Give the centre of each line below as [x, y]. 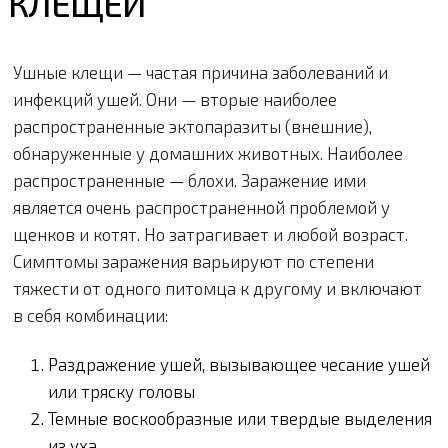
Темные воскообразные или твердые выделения [240, 417]
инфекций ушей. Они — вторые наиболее [175, 98]
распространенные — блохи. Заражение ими [189, 179]
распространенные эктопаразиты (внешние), [192, 125]
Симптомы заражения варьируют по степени [193, 260]
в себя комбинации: [90, 314]
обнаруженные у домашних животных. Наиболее [208, 152]
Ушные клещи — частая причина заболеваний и [200, 71]
